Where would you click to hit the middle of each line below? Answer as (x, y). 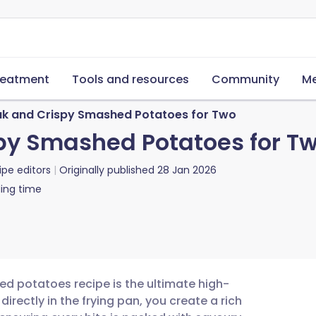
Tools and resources (130, 79)
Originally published (107, 170)
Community (245, 79)
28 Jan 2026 (187, 170)
